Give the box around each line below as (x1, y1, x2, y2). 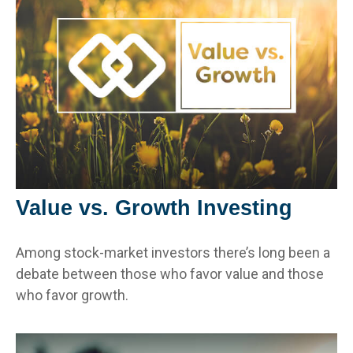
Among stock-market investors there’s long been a (16, 243, 330, 261)
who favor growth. (16, 286, 128, 303)
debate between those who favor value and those (16, 265, 324, 282)
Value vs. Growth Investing (16, 195, 292, 220)
